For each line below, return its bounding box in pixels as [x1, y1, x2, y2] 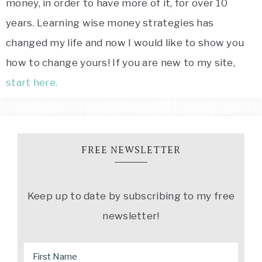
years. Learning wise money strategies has [6, 16, 214, 29]
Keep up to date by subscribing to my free [27, 189, 235, 202]
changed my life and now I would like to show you [6, 36, 244, 49]
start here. [6, 76, 58, 88]
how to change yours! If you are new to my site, [6, 56, 236, 68]
